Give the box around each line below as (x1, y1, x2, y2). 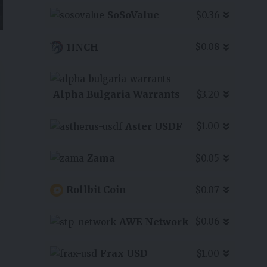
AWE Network (119, 215, 189, 228)
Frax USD (100, 247, 148, 259)
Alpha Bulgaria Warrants (52, 88, 180, 101)
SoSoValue (107, 9, 159, 21)
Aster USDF (125, 120, 182, 132)
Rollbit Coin (66, 184, 126, 196)
